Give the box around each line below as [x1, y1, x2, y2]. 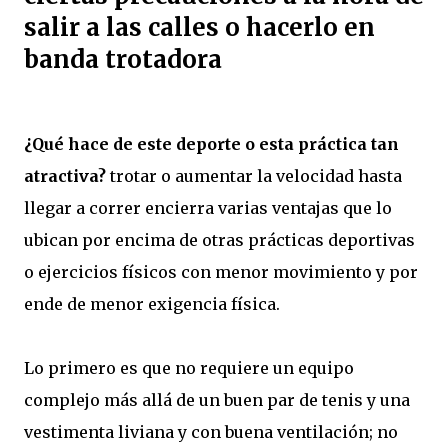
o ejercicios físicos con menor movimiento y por [24, 261, 418, 282]
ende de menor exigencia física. [24, 293, 280, 314]
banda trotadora [24, 43, 222, 75]
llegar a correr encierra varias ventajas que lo [24, 197, 392, 218]
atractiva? [24, 165, 106, 186]
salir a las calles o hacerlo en [24, 11, 375, 43]
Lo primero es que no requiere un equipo [24, 357, 354, 378]
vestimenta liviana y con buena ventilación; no [24, 421, 398, 442]
